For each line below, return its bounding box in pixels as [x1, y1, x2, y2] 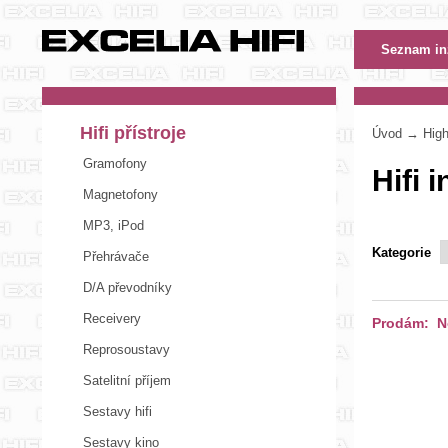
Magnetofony [83, 187, 158, 202]
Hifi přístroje [80, 123, 186, 143]
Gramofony [83, 156, 147, 171]
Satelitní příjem [83, 373, 171, 388]
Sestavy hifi [83, 404, 152, 419]
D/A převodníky [83, 280, 172, 295]
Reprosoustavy [83, 342, 170, 357]
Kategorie [372, 245, 435, 261]
